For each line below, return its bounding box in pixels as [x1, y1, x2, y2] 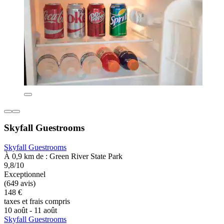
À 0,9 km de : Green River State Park [4, 152, 122, 161]
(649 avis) [4, 179, 35, 188]
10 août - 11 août [4, 206, 57, 215]
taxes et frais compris [4, 197, 70, 206]
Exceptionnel [4, 170, 45, 179]
